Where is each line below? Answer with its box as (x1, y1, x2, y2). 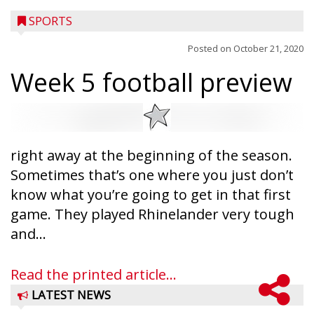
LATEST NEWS (32, 287, 111, 303)
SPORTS (29, 13, 72, 29)
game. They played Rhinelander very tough (11, 205, 294, 224)
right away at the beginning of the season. (11, 146, 292, 165)
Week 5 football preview (11, 65, 292, 100)
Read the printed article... (11, 265, 177, 284)
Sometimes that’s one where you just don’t (11, 165, 294, 184)
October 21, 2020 (233, 42, 303, 55)
